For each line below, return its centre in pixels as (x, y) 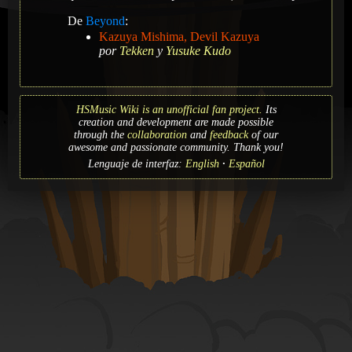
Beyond (105, 20)
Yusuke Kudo (198, 50)
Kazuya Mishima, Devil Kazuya (179, 36)
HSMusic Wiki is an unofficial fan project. (169, 109)
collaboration (157, 134)
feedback (229, 134)
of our (263, 134)
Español (246, 163)
